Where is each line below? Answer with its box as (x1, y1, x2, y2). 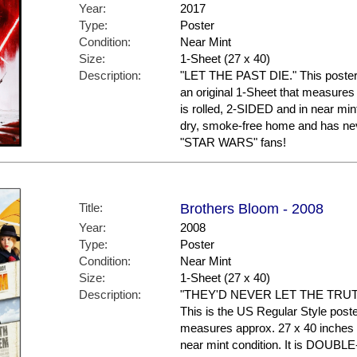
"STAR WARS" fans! (180, 135, 286, 150)
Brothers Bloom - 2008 (180, 201, 324, 218)
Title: (79, 201, 103, 215)
